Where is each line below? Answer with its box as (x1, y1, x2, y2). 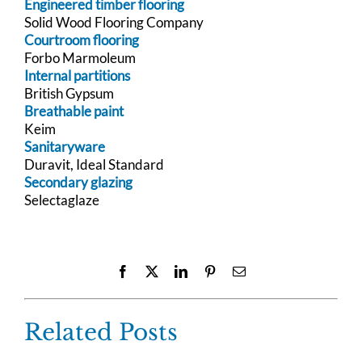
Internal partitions (24, 67, 130, 85)
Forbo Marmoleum (24, 49, 136, 67)
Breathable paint (24, 103, 124, 120)
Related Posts (24, 318, 178, 347)
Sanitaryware (24, 138, 105, 156)
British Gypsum (24, 85, 114, 103)
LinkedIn (187, 264, 234, 278)
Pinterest (216, 264, 259, 278)
